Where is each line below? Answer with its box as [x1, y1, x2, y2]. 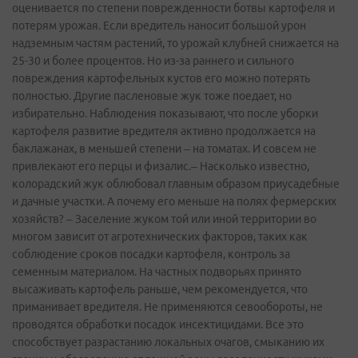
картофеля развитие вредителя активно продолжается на [12, 125, 316, 137]
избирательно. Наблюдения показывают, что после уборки [12, 107, 318, 120]
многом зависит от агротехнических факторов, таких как [12, 230, 308, 243]
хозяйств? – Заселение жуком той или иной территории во [12, 213, 316, 225]
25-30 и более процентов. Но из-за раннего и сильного [12, 54, 294, 67]
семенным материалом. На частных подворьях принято [12, 265, 301, 278]
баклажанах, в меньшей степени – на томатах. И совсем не [12, 142, 316, 155]
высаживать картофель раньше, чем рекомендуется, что [12, 283, 308, 296]
